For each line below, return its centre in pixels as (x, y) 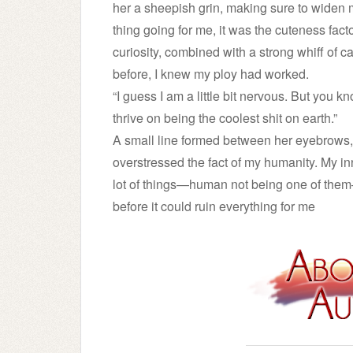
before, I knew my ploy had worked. (211, 74)
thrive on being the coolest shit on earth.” (225, 118)
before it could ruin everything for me (214, 206)
